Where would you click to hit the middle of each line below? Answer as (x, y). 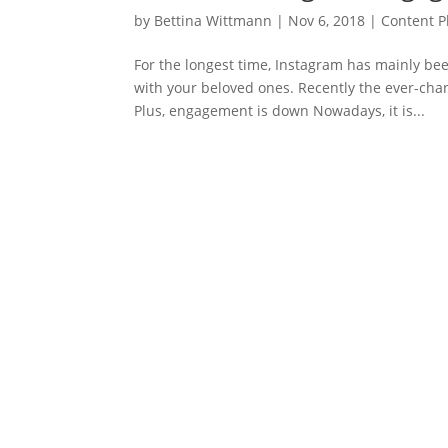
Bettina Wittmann (213, 20)
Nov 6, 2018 (327, 20)
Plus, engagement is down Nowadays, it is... (280, 110)
